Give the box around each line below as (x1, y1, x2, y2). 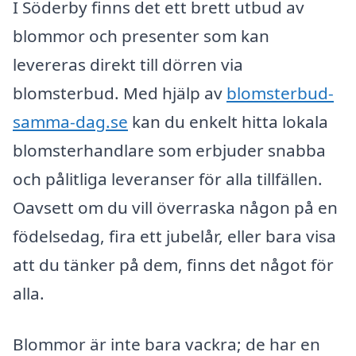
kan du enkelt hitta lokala (128, 110, 328, 133)
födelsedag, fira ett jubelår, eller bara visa (13, 224, 336, 247)
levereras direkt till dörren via (13, 52, 243, 75)
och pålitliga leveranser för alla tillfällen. (13, 167, 323, 190)
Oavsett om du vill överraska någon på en (13, 195, 338, 219)
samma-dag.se (13, 110, 128, 133)
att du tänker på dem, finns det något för (13, 253, 334, 276)
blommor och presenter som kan (13, 24, 269, 47)
